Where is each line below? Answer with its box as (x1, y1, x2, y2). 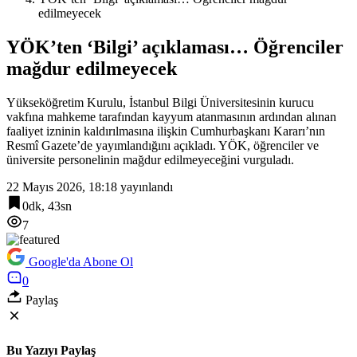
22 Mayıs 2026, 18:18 (6, 179, 117, 194)
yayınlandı (117, 179, 173, 194)
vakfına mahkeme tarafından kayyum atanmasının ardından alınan (6, 109, 336, 124)
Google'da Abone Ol (29, 254, 133, 269)
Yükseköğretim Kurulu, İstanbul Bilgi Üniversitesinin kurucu (6, 95, 314, 109)
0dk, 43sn (22, 198, 72, 213)
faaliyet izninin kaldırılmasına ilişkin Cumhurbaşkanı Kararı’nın (6, 124, 325, 138)
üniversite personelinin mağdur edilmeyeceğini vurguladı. (6, 152, 294, 167)
